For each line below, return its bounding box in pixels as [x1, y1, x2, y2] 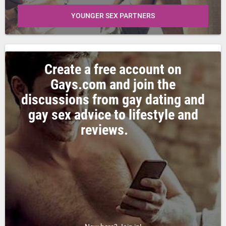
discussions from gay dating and [21, 91, 205, 108]
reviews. [81, 122, 145, 139]
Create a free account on [44, 61, 182, 78]
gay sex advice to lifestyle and [28, 106, 198, 124]
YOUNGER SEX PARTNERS [71, 12, 155, 20]
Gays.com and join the [50, 76, 176, 93]
